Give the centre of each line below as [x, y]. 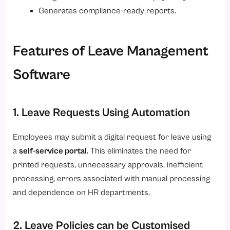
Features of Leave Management [111, 51]
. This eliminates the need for [139, 151]
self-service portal [53, 151]
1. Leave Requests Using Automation [102, 112]
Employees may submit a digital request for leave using [112, 137]
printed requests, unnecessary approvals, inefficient [108, 165]
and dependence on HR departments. [82, 193]
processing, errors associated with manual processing [112, 179]
